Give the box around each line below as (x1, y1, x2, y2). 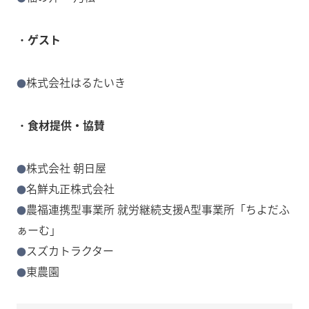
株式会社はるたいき (26, 74, 126, 91)
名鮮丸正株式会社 (26, 180, 115, 197)
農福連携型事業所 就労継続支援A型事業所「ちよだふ (26, 201, 290, 218)
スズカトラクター (26, 242, 114, 259)
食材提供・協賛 (28, 117, 105, 134)
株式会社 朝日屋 (26, 159, 107, 177)
